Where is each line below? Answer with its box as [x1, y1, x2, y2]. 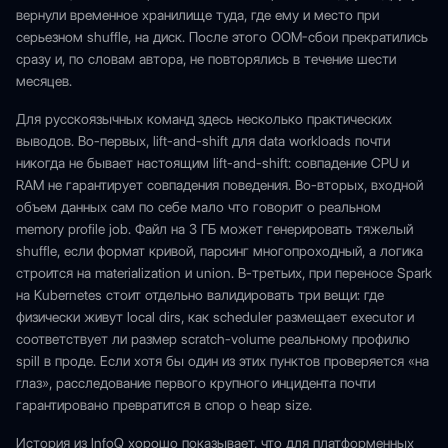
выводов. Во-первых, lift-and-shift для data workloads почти [16, 133, 390, 149]
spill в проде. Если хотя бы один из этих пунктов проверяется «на [16, 353, 429, 369]
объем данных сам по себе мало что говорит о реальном [16, 199, 381, 215]
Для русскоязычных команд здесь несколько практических [16, 111, 392, 127]
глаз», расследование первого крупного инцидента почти [16, 375, 375, 391]
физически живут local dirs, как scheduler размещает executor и [16, 309, 414, 325]
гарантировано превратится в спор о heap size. [16, 397, 312, 413]
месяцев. [16, 73, 72, 89]
